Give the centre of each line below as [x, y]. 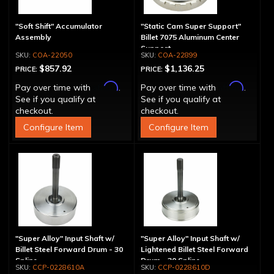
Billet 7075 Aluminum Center [190, 37]
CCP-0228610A [58, 267]
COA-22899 [177, 55]
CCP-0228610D [184, 267]
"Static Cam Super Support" [191, 26]
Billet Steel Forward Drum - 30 [69, 249]
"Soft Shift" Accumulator [59, 26]
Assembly [33, 37]
